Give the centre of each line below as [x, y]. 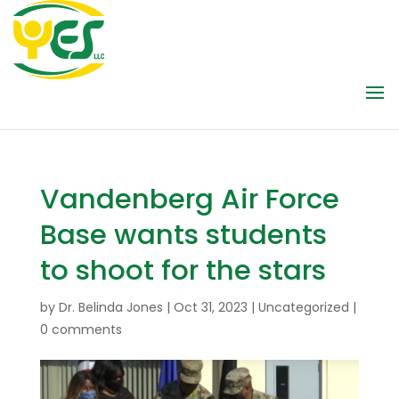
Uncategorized [303, 307]
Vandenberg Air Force [189, 199]
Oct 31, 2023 [210, 307]
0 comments [81, 330]
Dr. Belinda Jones [110, 307]
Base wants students [183, 234]
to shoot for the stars [183, 270]
